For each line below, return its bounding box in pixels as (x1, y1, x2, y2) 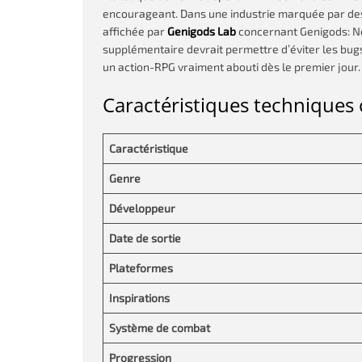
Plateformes (109, 261, 173, 275)
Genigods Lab (167, 24, 236, 38)
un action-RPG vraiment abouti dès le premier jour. (103, 60, 360, 74)
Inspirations (109, 291, 170, 305)
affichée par (103, 24, 167, 38)
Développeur (109, 201, 175, 215)
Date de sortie (109, 231, 181, 245)
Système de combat (109, 321, 210, 335)
